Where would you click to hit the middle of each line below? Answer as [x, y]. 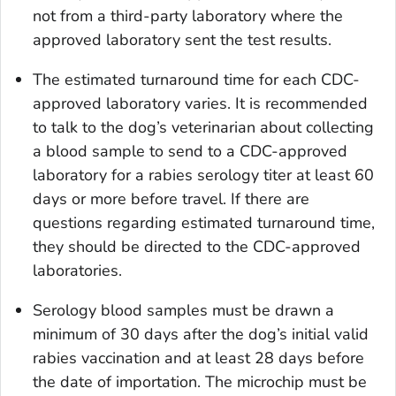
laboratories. [77, 270]
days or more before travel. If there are [171, 198]
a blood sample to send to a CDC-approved [190, 151]
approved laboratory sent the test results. [182, 39]
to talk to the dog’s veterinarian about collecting [203, 127]
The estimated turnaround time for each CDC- [196, 79]
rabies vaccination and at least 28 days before [198, 358]
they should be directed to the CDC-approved [197, 246]
